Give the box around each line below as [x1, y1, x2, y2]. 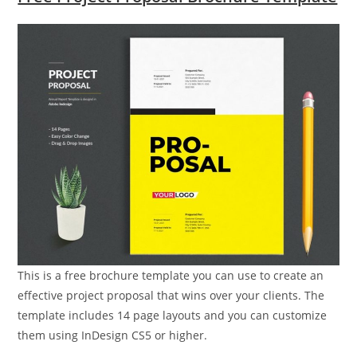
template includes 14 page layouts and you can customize [18, 308, 328, 324]
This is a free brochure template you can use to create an [18, 268, 324, 284]
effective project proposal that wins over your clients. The [18, 288, 325, 304]
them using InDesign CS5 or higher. [18, 328, 208, 343]
